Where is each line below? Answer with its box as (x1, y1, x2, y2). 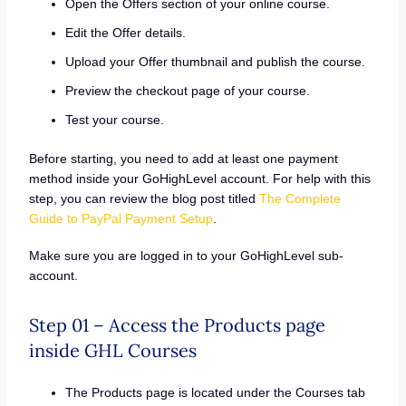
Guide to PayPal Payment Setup (28, 210, 213, 226)
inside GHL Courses (28, 339, 197, 362)
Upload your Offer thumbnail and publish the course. (64, 53, 365, 69)
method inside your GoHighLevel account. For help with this (28, 170, 371, 186)
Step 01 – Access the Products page (28, 314, 325, 337)
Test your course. (64, 111, 164, 127)
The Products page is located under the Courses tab (64, 385, 365, 401)
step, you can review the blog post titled (28, 190, 259, 206)
